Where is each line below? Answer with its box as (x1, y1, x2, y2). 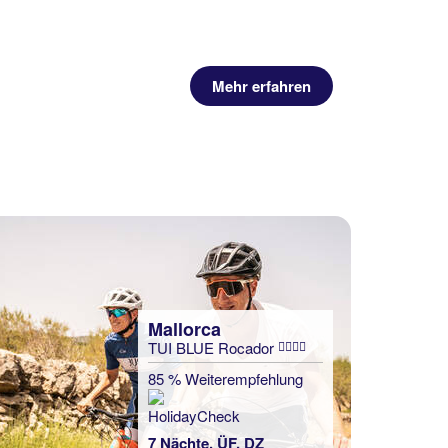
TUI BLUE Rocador (148, 337, 278, 358)
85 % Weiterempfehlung (148, 368, 303, 389)
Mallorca (148, 316, 221, 342)
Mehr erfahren (212, 75, 311, 97)
